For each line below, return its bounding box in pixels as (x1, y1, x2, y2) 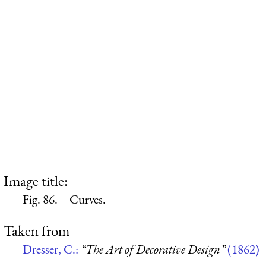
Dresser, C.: (23, 241, 81, 258)
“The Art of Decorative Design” (81, 241, 225, 258)
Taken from (4, 221, 69, 240)
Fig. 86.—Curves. (23, 191, 106, 207)
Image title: (4, 170, 68, 190)
